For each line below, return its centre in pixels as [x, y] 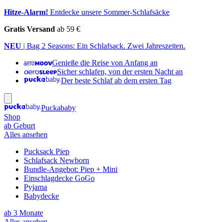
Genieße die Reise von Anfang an [105, 63]
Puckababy [58, 108]
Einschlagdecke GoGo [59, 178]
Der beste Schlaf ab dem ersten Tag [116, 81]
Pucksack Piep [47, 151]
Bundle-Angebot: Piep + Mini [71, 169]
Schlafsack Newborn [56, 160]
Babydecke [41, 196]
